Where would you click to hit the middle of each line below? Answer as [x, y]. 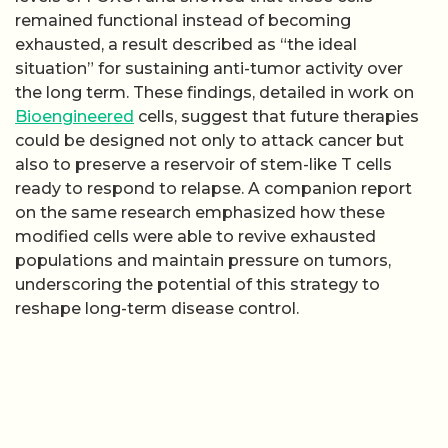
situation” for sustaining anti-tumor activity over [209, 68]
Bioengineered [74, 116]
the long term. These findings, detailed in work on [214, 92]
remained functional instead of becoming [183, 20]
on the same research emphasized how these [200, 212]
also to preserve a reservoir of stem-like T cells [203, 164]
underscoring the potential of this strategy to [197, 284]
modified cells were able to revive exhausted [195, 236]
